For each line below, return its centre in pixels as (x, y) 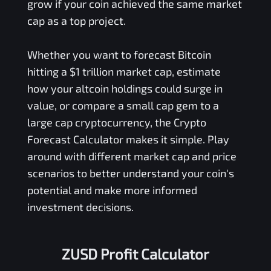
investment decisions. (80, 207)
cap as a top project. (76, 20)
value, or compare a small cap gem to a (123, 105)
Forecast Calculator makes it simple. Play (128, 139)
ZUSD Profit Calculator (135, 253)
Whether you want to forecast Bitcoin (119, 54)
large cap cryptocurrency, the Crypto (116, 122)
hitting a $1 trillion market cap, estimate (124, 71)
